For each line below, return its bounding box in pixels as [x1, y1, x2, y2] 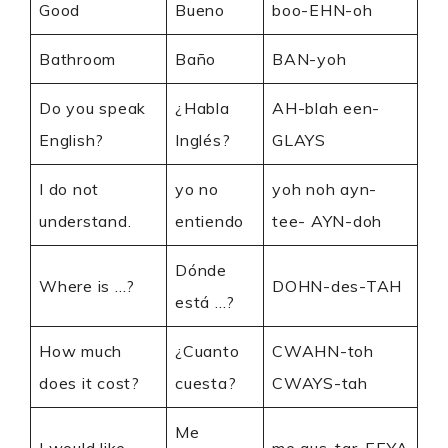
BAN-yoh [272, 49, 347, 69]
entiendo [175, 211, 244, 231]
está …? [175, 292, 235, 312]
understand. [39, 211, 132, 231]
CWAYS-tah [272, 373, 368, 393]
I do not [39, 179, 99, 199]
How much [39, 341, 122, 361]
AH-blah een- [272, 98, 380, 118]
